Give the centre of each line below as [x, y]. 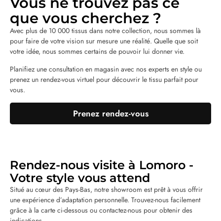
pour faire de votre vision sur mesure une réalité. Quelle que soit [104, 41]
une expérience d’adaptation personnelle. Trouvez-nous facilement [105, 200]
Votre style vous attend [80, 178]
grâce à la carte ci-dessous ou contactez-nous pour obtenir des [101, 210]
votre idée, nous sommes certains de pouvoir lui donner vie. [97, 51]
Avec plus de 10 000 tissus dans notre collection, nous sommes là [105, 30]
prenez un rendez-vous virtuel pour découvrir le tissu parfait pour [104, 79]
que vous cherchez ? [86, 18]
